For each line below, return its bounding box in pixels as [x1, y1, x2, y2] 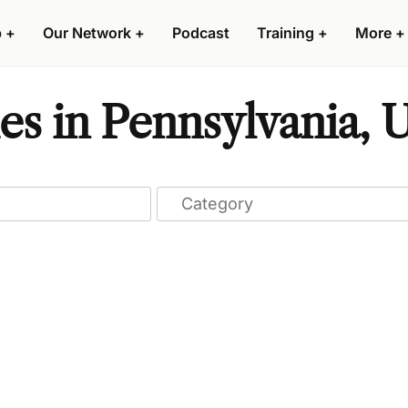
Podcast [172, 24, 229, 42]
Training [257, 24, 314, 42]
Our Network [43, 24, 131, 42]
